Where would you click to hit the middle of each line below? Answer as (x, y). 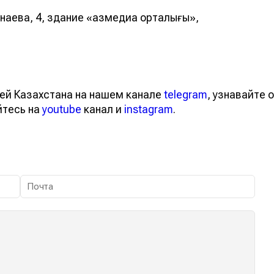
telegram (186, 94)
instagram (149, 109)
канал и (103, 109)
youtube (62, 109)
